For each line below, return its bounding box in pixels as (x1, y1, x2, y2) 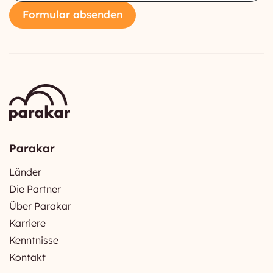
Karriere (9, 216, 46, 229)
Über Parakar (9, 199, 71, 212)
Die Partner (9, 182, 61, 195)
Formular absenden (23, 8, 122, 21)
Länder (9, 165, 41, 178)
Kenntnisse (9, 233, 58, 246)
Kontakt (9, 250, 46, 263)
